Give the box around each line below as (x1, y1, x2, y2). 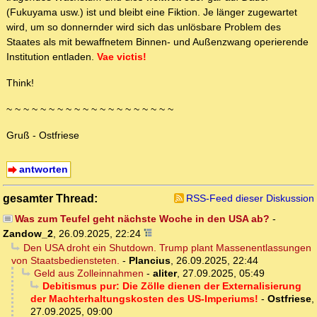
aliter (152, 267, 177, 279)
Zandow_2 (3, 227, 53, 239)
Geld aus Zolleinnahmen (33, 267, 144, 279)
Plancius (129, 254, 171, 266)
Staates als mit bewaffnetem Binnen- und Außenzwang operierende (6, 36, 309, 48)
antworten (18, 163, 68, 175)
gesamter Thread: (3, 191, 98, 204)
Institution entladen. (6, 51, 97, 63)
